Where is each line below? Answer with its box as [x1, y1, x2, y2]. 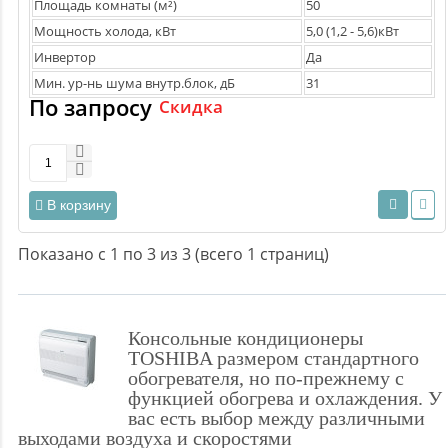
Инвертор [34, 48, 96, 67]
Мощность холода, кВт [34, 22, 176, 41]
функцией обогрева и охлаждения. [128, 387, 428, 410]
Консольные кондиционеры [128, 327, 363, 350]
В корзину [47, 196, 111, 213]
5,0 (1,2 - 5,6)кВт [306, 22, 399, 41]
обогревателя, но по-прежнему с [128, 367, 404, 390]
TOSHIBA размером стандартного [128, 347, 419, 370]
